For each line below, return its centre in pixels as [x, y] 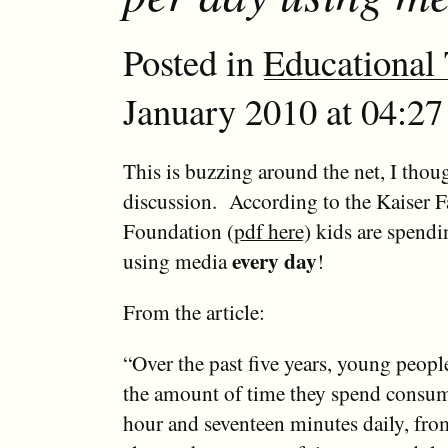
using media [177, 261]
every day [274, 260]
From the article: [193, 312]
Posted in [192, 61]
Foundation [174, 231]
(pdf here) [268, 231]
